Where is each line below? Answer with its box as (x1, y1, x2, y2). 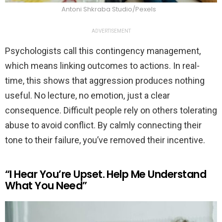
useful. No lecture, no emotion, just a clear (5, 90, 170, 101)
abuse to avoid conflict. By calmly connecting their (5, 120, 202, 131)
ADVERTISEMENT (91, 28, 131, 34)
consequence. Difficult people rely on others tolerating (5, 105, 217, 116)
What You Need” (5, 178, 87, 193)
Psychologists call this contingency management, (5, 46, 201, 56)
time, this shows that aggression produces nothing (5, 75, 205, 86)
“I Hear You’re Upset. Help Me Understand (5, 167, 207, 182)
